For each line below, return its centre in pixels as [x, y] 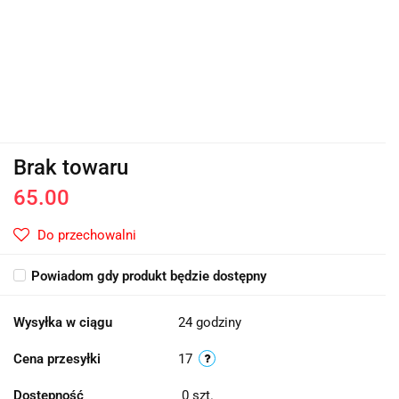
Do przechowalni [87, 236]
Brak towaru [71, 168]
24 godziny [210, 323]
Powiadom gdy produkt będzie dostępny [149, 277]
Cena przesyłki [57, 359]
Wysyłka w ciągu [63, 323]
